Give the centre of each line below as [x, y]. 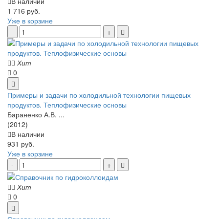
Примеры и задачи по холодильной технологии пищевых [99, 95]
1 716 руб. [24, 11]
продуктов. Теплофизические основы [67, 104]
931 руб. [21, 143]
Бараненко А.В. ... [36, 114]
